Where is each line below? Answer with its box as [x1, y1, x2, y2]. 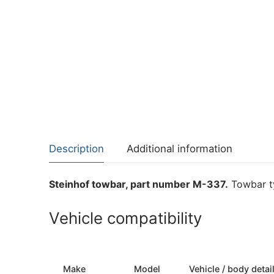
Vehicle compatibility [49, 209, 202, 228]
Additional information [127, 142, 232, 155]
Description [49, 142, 104, 155]
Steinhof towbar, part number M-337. [49, 177, 228, 190]
